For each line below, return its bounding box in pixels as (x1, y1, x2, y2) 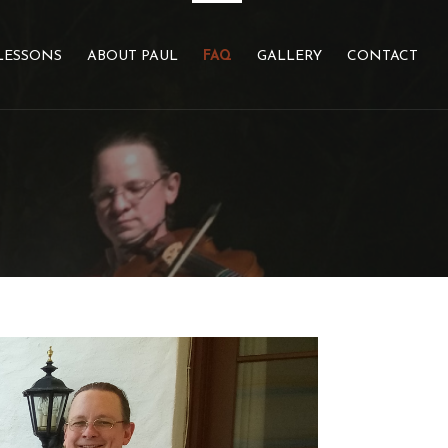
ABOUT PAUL (86, 48, 178, 64)
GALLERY (256, 48, 322, 64)
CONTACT (346, 48, 418, 64)
